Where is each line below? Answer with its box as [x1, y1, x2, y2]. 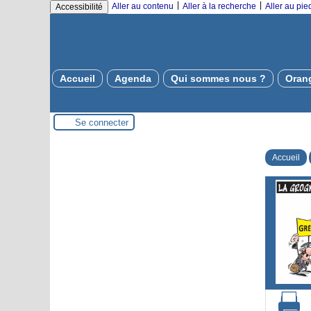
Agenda [115, 73, 151, 84]
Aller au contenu [112, 1, 174, 11]
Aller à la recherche [183, 1, 256, 11]
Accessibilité [56, 2, 103, 12]
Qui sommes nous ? [171, 73, 266, 84]
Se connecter [75, 117, 128, 128]
